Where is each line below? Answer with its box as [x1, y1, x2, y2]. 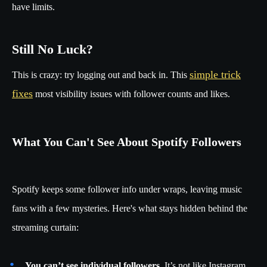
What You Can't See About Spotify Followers [12, 135, 241, 148]
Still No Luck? [12, 42, 97, 57]
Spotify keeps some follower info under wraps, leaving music [12, 184, 242, 194]
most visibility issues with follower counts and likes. [33, 89, 230, 99]
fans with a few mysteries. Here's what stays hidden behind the [12, 203, 247, 213]
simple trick [190, 69, 241, 80]
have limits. [12, 2, 55, 12]
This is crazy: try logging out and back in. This [12, 70, 190, 80]
